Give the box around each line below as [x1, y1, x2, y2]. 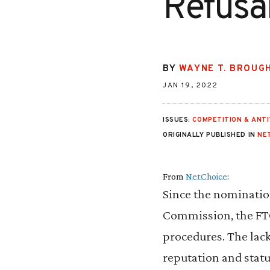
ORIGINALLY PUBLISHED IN [163, 131, 258, 139]
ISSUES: [163, 116, 193, 124]
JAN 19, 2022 [163, 80, 218, 90]
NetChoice [186, 171, 227, 181]
